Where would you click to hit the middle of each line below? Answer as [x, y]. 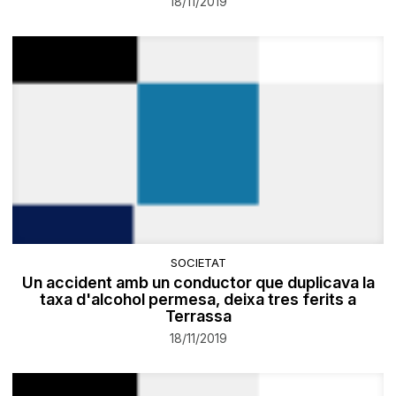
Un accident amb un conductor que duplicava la [198, 282]
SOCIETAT [198, 262]
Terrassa [198, 316]
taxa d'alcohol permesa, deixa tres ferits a [198, 299]
